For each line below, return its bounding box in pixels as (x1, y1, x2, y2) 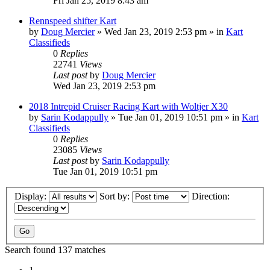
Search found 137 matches (5, 245, 105, 256)
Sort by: (99, 191, 132, 202)
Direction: (192, 191, 232, 202)
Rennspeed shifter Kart (29, 15, 116, 26)
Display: (14, 191, 49, 202)
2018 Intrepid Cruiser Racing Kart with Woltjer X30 (29, 101, 228, 111)
